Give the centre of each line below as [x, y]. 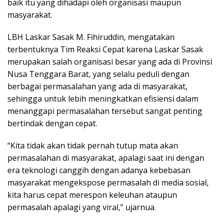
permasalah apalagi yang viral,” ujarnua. [82, 207]
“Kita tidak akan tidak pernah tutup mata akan [93, 145]
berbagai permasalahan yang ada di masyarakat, [97, 86]
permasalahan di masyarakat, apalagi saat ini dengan [106, 158]
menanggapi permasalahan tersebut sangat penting [105, 111]
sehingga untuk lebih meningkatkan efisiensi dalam [103, 98]
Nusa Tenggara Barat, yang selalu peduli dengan [98, 74]
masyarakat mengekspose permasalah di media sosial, [108, 182]
